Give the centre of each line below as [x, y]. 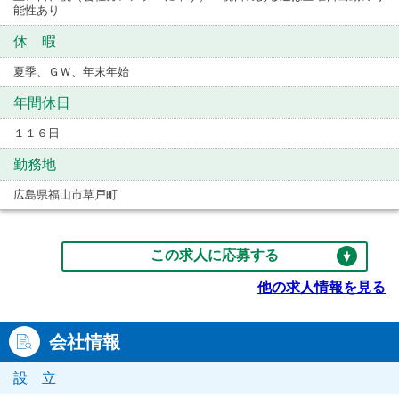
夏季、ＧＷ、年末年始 [71, 72]
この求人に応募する [215, 255]
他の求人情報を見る [322, 287]
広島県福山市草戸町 [65, 195]
